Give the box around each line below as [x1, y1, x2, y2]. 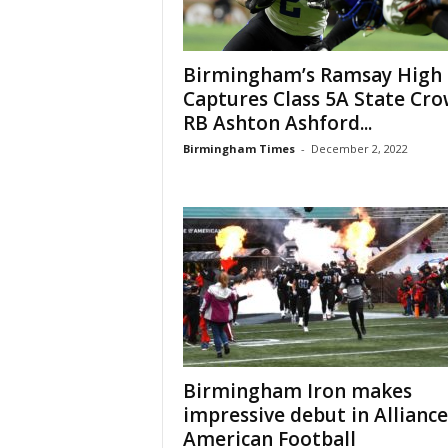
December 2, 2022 [310, 141, 408, 156]
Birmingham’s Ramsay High [182, 62, 442, 88]
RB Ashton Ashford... [182, 110, 372, 136]
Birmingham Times [182, 141, 295, 156]
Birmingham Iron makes [182, 378, 412, 404]
